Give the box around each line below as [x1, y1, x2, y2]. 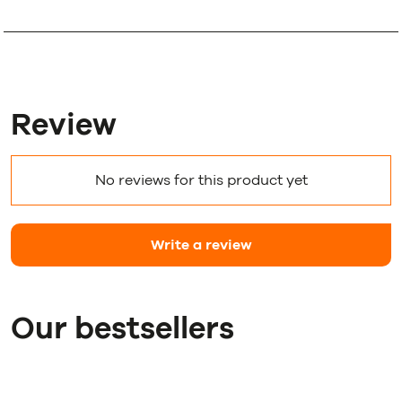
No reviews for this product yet [94, 170, 308, 190]
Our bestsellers [11, 308, 234, 350]
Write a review [150, 235, 252, 256]
